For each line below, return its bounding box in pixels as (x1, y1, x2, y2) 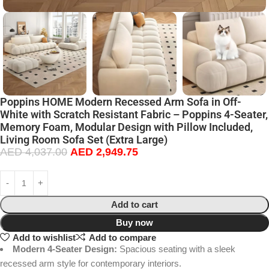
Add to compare (88, 232, 156, 243)
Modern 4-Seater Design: (13, 244, 117, 255)
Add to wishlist (12, 232, 76, 243)
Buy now (116, 217, 153, 228)
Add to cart (111, 199, 158, 210)
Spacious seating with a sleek (117, 244, 235, 255)
